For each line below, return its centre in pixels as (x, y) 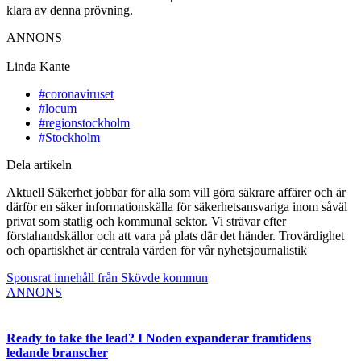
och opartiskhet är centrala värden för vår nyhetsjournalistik (157, 250)
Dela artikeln (39, 164)
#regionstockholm (84, 122)
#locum (58, 108)
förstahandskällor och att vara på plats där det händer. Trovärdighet (175, 235)
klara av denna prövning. (70, 10)
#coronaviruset (76, 93)
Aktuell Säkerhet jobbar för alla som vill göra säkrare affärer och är (176, 192)
